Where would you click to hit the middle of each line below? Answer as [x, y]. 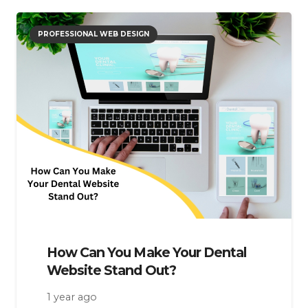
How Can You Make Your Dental [147, 252]
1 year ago [72, 297]
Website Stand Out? [111, 270]
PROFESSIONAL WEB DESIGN [94, 34]
